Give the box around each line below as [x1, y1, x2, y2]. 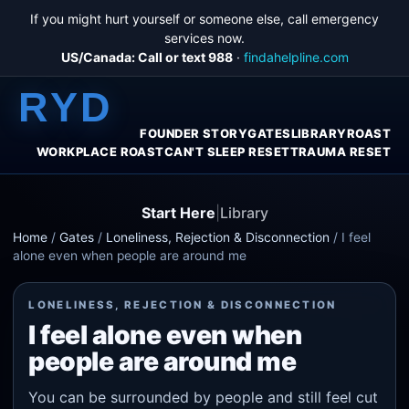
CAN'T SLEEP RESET [163, 144, 290, 159]
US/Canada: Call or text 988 [60, 49, 233, 65]
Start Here [141, 203, 215, 222]
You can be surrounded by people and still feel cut [28, 388, 379, 407]
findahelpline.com [243, 49, 349, 65]
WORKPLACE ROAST [36, 144, 164, 159]
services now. [164, 30, 245, 46]
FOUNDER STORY [140, 126, 248, 141]
